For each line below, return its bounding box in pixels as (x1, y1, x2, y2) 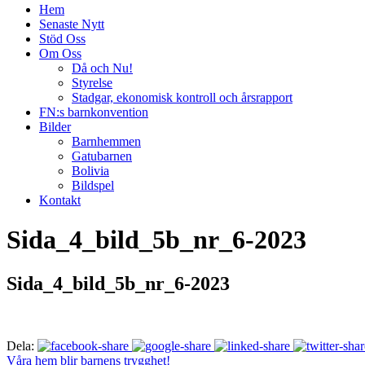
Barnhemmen (72, 134, 141, 148)
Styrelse (72, 76, 112, 90)
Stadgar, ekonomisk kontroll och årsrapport (72, 90, 292, 104)
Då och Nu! (72, 61, 133, 75)
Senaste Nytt (39, 17, 104, 31)
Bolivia (72, 164, 109, 178)
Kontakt (39, 193, 81, 207)
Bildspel (72, 178, 114, 192)
